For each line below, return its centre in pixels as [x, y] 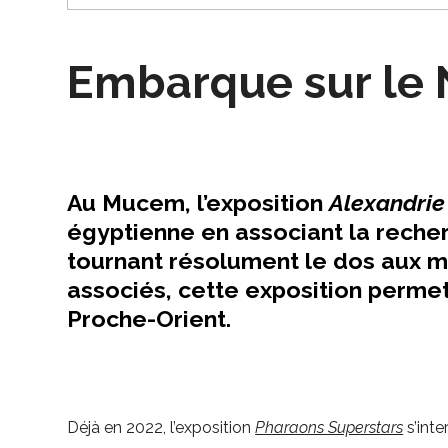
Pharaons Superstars [329, 428]
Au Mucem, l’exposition [198, 203]
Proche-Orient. [149, 319]
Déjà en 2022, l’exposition [161, 428]
